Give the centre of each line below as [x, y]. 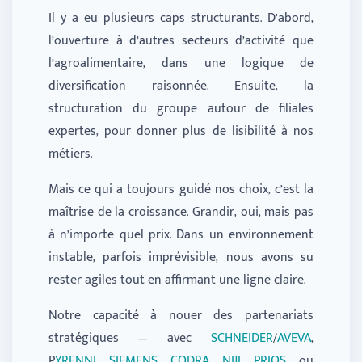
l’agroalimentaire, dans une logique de [181, 64]
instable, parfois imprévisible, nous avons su [181, 258]
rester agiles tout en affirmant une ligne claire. [177, 280]
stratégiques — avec [130, 339]
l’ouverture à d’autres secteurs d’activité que [181, 41]
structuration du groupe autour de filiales [181, 109]
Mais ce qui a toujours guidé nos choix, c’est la [181, 190]
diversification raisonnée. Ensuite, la [181, 86]
